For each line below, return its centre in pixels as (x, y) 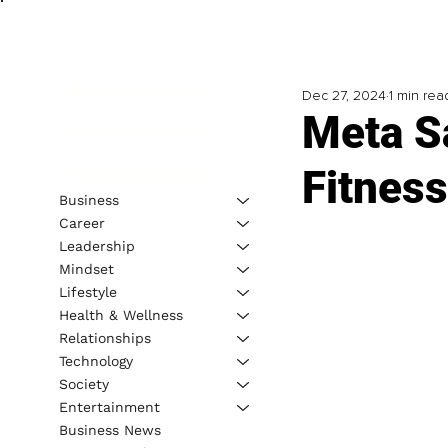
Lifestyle (87, 291)
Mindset (86, 268)
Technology (95, 360)
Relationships (104, 337)
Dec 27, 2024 (343, 96)
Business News (109, 429)
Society (83, 383)
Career (81, 222)
